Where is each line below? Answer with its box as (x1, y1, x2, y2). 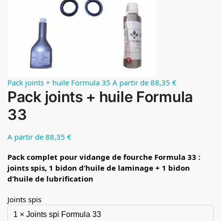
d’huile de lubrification (7, 174, 93, 184)
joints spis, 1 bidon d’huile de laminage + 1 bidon (7, 163, 190, 173)
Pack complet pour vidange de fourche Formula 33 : (7, 152, 200, 162)
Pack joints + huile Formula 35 (7, 77, 110, 87)
